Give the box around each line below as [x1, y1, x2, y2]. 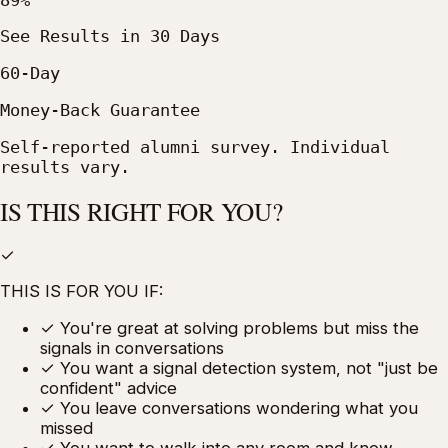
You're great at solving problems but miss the [60, 318, 419, 339]
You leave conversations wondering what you [60, 398, 418, 419]
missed [40, 418, 93, 439]
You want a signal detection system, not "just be [60, 358, 438, 379]
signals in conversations [40, 338, 224, 359]
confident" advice [40, 378, 177, 399]
